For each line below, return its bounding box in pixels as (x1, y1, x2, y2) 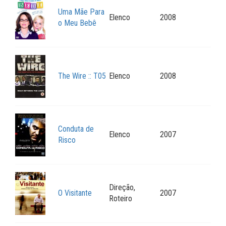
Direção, (109, 183, 135, 193)
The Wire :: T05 (58, 71, 106, 81)
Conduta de (58, 124, 94, 134)
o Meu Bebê (58, 18, 96, 28)
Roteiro (109, 194, 132, 204)
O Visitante (58, 188, 92, 198)
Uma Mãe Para (58, 7, 104, 17)
